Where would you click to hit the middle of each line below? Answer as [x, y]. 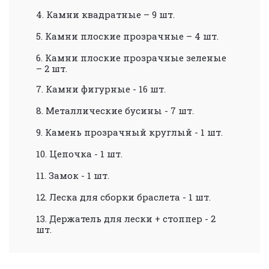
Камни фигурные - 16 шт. [106, 89]
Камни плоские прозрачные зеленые [136, 57]
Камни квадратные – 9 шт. [110, 14]
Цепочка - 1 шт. [86, 153]
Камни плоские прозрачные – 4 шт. [132, 36]
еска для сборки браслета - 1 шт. [134, 197]
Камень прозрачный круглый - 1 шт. [134, 132]
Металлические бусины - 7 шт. [120, 110]
